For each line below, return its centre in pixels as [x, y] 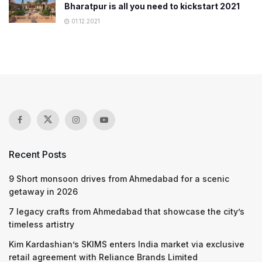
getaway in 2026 [43, 191]
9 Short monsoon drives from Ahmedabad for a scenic [119, 178]
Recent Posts [37, 154]
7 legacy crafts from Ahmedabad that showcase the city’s [127, 211]
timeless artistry [42, 224]
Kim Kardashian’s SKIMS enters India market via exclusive [127, 244]
